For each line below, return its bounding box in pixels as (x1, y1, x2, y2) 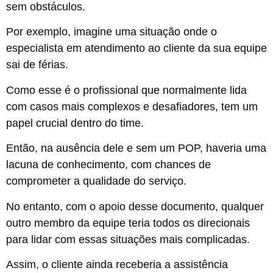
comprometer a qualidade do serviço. (6, 175, 190, 188)
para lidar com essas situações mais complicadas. (6, 233, 253, 246)
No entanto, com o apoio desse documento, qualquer (6, 200, 264, 213)
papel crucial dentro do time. (6, 116, 144, 129)
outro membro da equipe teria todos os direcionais (6, 216, 250, 229)
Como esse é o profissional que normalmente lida (6, 83, 247, 96)
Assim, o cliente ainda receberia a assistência (6, 258, 228, 271)
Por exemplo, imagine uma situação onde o (6, 26, 217, 38)
